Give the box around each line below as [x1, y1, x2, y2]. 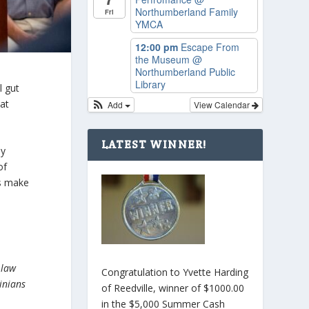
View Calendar [193, 99, 252, 111]
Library [134, 77, 166, 91]
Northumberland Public [134, 64, 235, 79]
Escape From [180, 39, 239, 54]
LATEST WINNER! [101, 137, 207, 152]
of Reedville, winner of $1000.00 [101, 281, 244, 295]
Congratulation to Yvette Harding [101, 265, 248, 279]
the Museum [134, 52, 192, 66]
